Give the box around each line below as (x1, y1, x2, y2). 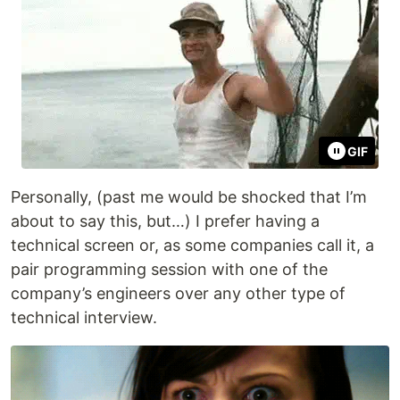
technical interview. (11, 308, 157, 328)
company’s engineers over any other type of (11, 284, 346, 304)
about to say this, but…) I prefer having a (11, 212, 320, 231)
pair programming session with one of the (11, 260, 328, 279)
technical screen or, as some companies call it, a (11, 236, 374, 255)
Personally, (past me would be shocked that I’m (11, 187, 367, 207)
